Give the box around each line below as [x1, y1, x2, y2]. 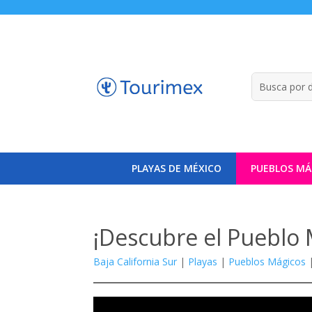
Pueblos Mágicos [228, 254, 306, 268]
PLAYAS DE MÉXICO [131, 161, 221, 175]
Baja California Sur [93, 254, 178, 268]
